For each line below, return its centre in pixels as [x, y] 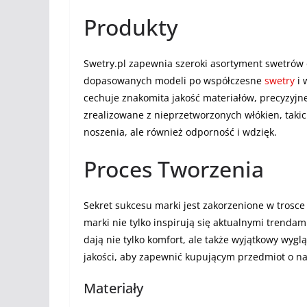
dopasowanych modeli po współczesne [174, 81]
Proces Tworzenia [174, 169]
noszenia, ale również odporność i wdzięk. [183, 132]
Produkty [131, 27]
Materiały [115, 288]
